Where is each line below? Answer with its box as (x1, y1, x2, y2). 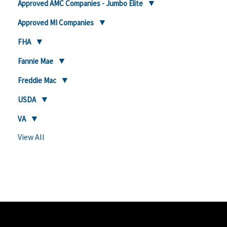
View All (18, 132, 45, 142)
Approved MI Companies (18, 18, 94, 27)
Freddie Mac (18, 75, 56, 85)
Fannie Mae (18, 56, 53, 66)
